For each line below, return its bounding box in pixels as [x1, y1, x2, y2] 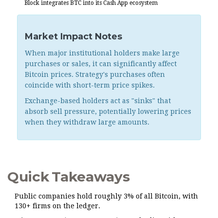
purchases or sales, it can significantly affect [25, 60, 177, 68]
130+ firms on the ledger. [15, 202, 100, 210]
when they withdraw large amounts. [25, 118, 149, 127]
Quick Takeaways [7, 168, 130, 185]
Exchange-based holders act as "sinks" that [25, 97, 171, 105]
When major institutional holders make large [25, 49, 180, 57]
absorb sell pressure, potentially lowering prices [25, 108, 191, 116]
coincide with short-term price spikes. [25, 81, 155, 90]
